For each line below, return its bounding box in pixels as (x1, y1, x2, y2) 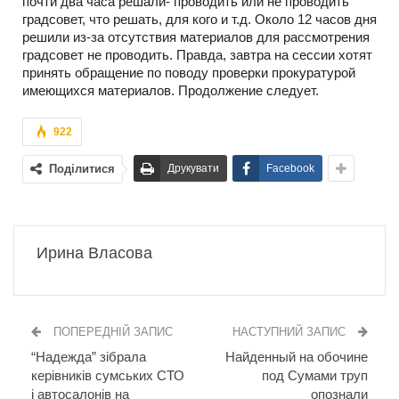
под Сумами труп (262, 368, 368, 384)
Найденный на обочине (225, 349, 368, 365)
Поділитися (49, 162, 115, 176)
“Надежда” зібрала (31, 349, 146, 365)
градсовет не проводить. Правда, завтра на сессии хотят (22, 47, 372, 63)
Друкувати (167, 162, 219, 175)
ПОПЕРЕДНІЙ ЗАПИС (50, 325, 173, 339)
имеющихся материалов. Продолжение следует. (22, 83, 319, 99)
